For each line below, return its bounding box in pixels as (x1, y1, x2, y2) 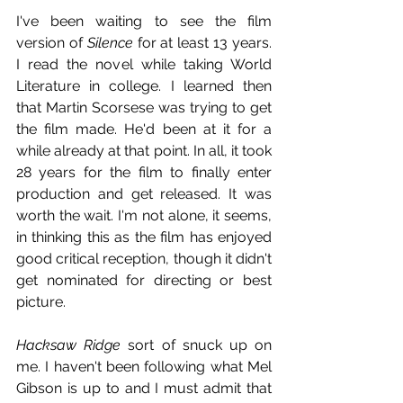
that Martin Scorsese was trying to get (16, 98, 272, 116)
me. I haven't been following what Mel (16, 357, 272, 375)
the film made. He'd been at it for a (16, 120, 272, 138)
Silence (86, 33, 133, 51)
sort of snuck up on (121, 336, 273, 354)
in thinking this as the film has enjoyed (16, 228, 272, 246)
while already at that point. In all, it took (16, 141, 272, 159)
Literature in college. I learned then (16, 76, 272, 94)
